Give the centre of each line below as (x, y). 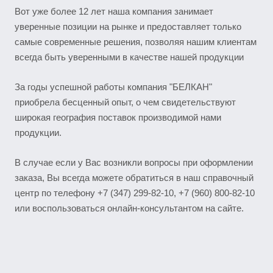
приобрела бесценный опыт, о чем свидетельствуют (125, 102)
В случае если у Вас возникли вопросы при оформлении (134, 162)
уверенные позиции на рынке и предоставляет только (128, 27)
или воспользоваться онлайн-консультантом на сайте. (129, 208)
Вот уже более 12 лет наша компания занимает (114, 11)
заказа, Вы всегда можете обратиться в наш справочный (134, 178)
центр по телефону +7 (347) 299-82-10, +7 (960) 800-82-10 (135, 193)
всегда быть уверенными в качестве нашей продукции (129, 57)
